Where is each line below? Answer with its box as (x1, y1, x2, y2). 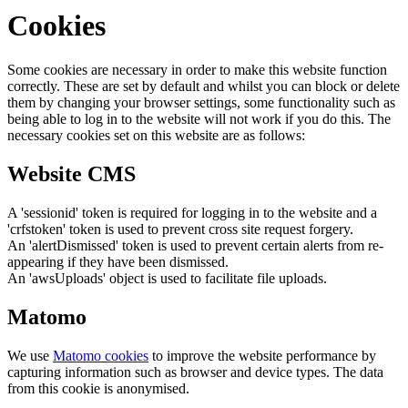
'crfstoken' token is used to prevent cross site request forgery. (7, 220, 353, 237)
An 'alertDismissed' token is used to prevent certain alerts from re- (7, 237, 383, 253)
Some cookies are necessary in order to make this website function (7, 62, 387, 78)
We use (7, 347, 53, 363)
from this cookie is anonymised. (7, 380, 189, 396)
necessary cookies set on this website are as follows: (7, 127, 305, 144)
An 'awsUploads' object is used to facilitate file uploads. (7, 270, 327, 286)
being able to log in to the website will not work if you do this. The (7, 111, 391, 127)
